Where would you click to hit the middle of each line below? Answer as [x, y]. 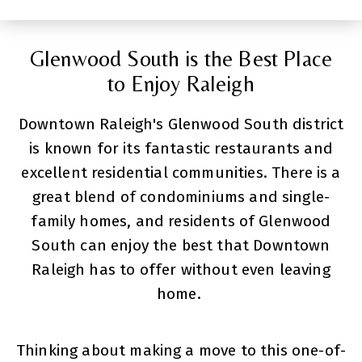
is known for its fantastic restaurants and [181, 148]
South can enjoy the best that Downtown [181, 245]
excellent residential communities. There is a [181, 172]
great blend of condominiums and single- [181, 196]
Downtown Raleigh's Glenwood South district [181, 124]
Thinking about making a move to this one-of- [181, 350]
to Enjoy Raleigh [181, 83]
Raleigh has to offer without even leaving [181, 269]
